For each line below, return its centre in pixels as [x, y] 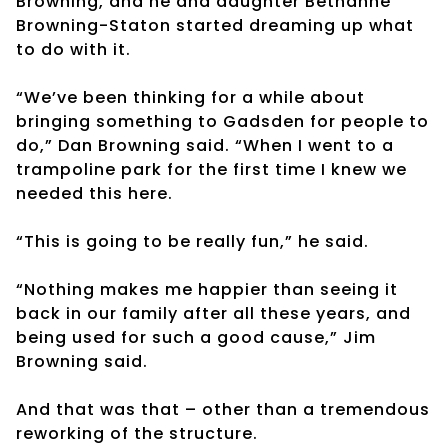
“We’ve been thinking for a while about [190, 97]
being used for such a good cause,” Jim [196, 337]
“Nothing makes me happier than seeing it [207, 289]
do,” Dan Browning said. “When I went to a [205, 145]
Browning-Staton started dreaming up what [215, 25]
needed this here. [94, 193]
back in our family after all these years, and [213, 313]
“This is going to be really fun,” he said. [192, 241]
